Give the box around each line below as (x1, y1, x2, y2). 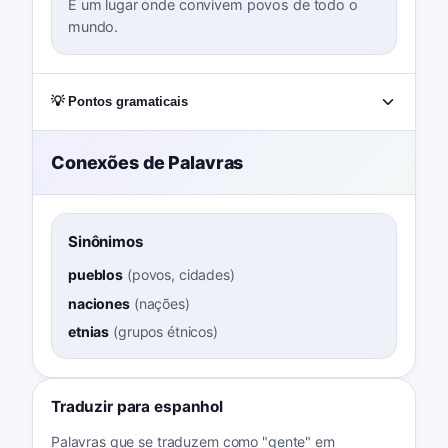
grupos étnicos (117, 322, 214, 340)
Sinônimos (67, 232, 143, 252)
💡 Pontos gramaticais (50, 94, 188, 109)
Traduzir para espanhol (50, 396, 224, 416)
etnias (67, 322, 110, 340)
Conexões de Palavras (50, 151, 244, 173)
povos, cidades (131, 266, 230, 284)
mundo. (67, 17, 119, 35)
